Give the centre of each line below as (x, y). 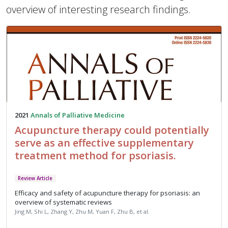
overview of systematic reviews (63, 202)
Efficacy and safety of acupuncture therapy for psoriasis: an (107, 193)
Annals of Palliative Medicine (78, 115)
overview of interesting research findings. (98, 9)
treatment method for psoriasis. (95, 155)
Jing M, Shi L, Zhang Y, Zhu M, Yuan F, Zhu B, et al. (82, 212)
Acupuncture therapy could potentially (112, 130)
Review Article (35, 178)
